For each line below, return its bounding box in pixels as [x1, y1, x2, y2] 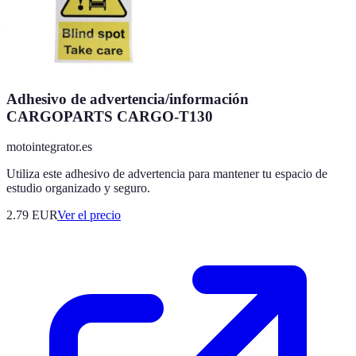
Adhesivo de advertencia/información [6, 90, 249, 107]
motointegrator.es [6, 140, 92, 154]
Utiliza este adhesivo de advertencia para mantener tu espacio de [6, 167, 327, 181]
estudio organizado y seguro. [6, 181, 150, 195]
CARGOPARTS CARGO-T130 [6, 107, 213, 125]
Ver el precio [57, 208, 121, 222]
